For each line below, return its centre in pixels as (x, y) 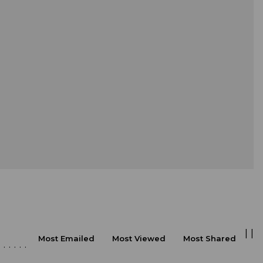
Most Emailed (66, 238)
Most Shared (210, 238)
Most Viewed (139, 238)
